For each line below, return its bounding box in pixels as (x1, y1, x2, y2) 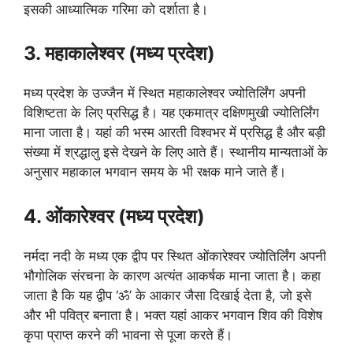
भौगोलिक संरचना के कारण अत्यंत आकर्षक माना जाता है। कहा (24, 267, 321, 284)
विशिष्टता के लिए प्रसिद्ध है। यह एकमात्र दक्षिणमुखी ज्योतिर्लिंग (24, 105, 319, 121)
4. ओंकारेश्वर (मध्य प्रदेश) (24, 204, 205, 228)
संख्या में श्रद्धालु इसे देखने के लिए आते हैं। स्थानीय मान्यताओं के (24, 144, 328, 161)
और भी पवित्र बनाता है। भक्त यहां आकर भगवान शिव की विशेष (24, 307, 322, 323)
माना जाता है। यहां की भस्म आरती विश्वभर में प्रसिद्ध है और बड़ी (24, 124, 325, 141)
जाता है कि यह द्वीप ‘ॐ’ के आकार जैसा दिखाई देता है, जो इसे (24, 287, 311, 303)
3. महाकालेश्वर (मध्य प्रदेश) (24, 42, 215, 65)
